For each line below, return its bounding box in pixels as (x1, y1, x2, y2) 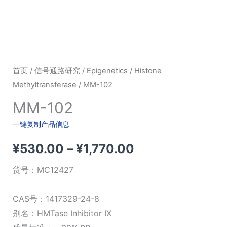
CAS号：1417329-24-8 (12, 194, 99, 204)
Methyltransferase (12, 80, 77, 89)
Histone (134, 66, 162, 75)
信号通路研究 (34, 66, 80, 75)
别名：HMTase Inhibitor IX (12, 208, 111, 219)
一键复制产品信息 (12, 120, 69, 129)
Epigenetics (86, 66, 128, 75)
